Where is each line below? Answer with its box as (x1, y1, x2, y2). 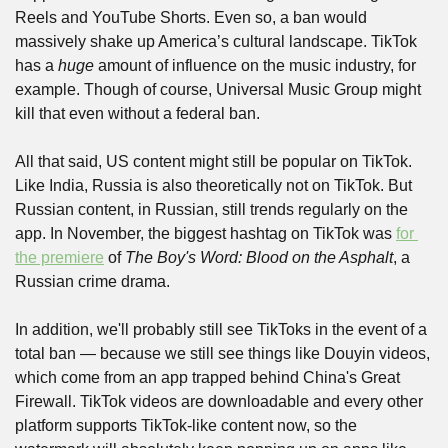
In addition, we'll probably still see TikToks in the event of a (15, 321, 427, 338)
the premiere (15, 249, 104, 266)
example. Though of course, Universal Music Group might (15, 81, 421, 98)
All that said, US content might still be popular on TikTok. (15, 153, 412, 170)
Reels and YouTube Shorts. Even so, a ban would (15, 9, 367, 26)
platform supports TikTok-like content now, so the (15, 417, 357, 434)
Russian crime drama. (15, 273, 170, 290)
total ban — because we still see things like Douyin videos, (15, 345, 430, 362)
